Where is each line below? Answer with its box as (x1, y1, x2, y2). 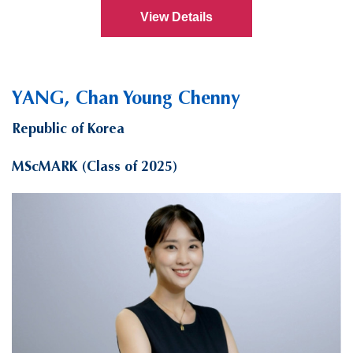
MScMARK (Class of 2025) (12, 158, 177, 176)
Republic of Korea (12, 120, 124, 138)
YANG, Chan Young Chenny (12, 87, 240, 110)
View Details (140, 10, 213, 24)
